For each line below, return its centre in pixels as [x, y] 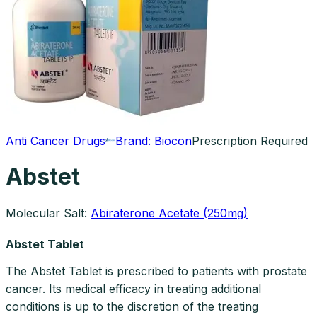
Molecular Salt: [46, 213]
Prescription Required [250, 141]
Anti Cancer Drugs [56, 141]
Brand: [135, 141]
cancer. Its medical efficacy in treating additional [133, 288]
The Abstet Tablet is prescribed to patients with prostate [156, 271]
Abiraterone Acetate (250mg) [169, 213]
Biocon [173, 141]
